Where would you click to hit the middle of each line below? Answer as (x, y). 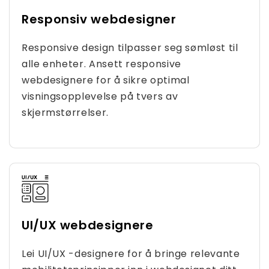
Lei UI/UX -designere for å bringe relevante (131, 254)
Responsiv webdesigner (99, 19)
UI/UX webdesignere (88, 225)
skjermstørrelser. (65, 113)
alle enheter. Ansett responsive (101, 64)
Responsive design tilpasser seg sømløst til (130, 48)
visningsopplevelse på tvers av (100, 96)
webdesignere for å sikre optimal (106, 80)
